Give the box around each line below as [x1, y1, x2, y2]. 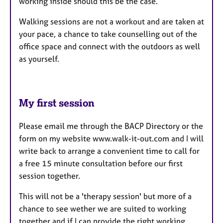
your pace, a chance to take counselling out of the [19, 29, 197, 39]
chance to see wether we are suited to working [19, 203, 186, 214]
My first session [19, 97, 95, 110]
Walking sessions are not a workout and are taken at [19, 16, 204, 27]
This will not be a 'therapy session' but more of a [19, 191, 192, 201]
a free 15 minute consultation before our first [19, 158, 183, 168]
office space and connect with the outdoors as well [19, 41, 200, 52]
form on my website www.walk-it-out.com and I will [19, 133, 204, 143]
